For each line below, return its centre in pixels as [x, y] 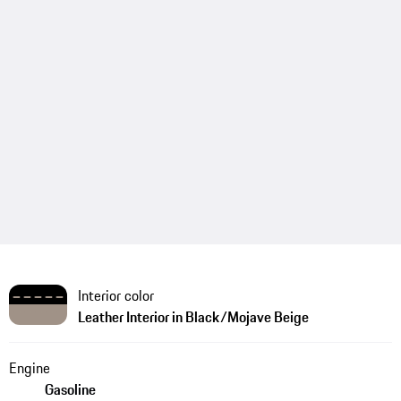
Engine [29, 367]
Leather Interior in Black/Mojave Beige [193, 316]
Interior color [115, 295]
